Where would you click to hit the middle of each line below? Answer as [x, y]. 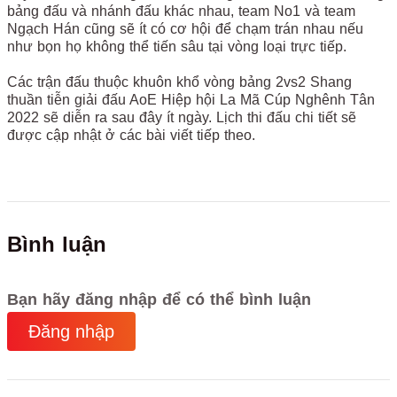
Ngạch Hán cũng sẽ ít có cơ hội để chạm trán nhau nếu [185, 28]
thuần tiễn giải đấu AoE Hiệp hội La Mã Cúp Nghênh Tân [191, 99]
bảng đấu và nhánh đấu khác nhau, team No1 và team [181, 11]
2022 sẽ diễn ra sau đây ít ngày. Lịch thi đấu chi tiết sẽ [182, 117]
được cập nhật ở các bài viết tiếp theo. [131, 135]
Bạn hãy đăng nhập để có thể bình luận [159, 299]
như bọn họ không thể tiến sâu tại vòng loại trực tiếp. [177, 46]
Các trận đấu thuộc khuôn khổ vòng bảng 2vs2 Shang [179, 82]
